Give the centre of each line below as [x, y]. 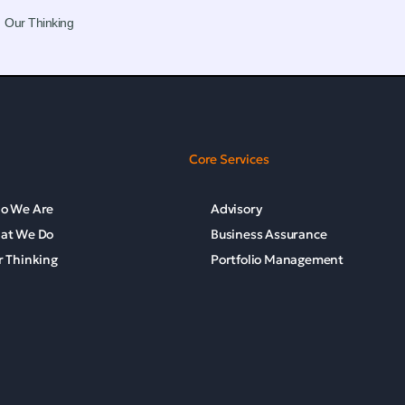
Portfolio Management [277, 259]
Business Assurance [268, 234]
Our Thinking [39, 23]
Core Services [229, 159]
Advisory [236, 209]
